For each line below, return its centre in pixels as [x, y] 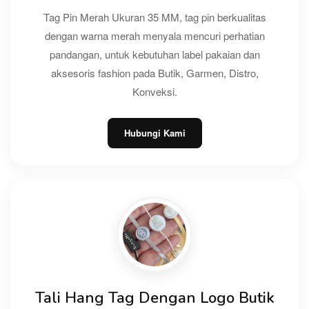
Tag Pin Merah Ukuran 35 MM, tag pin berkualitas [154, 17]
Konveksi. [154, 91]
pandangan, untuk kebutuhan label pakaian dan [154, 54]
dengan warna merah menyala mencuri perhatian [154, 35]
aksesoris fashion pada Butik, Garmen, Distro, [154, 72]
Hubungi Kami [154, 132]
